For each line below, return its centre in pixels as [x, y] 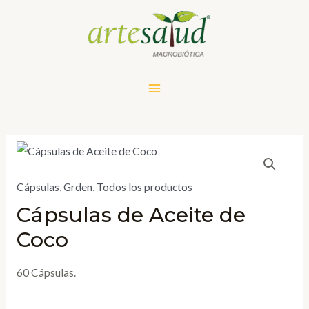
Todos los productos [144, 187]
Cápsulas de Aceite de [131, 215]
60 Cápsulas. [46, 273]
